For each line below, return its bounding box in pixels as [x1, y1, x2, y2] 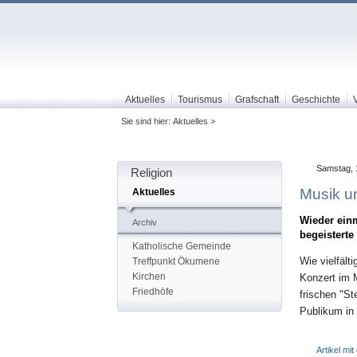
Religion [130, 167, 172, 180]
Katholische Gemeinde [131, 241, 231, 253]
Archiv [131, 218, 157, 228]
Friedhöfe [131, 286, 174, 298]
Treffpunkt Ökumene [131, 256, 220, 268]
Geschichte [291, 94, 340, 105]
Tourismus [177, 94, 222, 105]
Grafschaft [234, 94, 279, 105]
